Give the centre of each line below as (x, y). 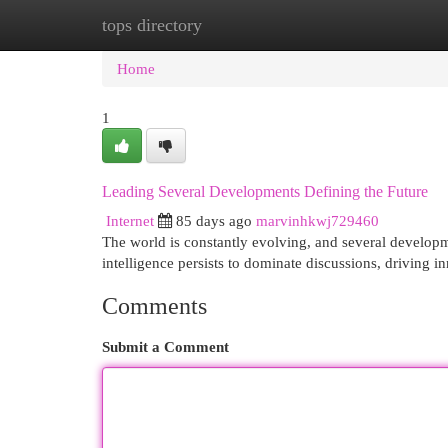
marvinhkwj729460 (317, 220)
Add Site (366, 24)
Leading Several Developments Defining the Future (265, 191)
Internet (130, 220)
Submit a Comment (165, 346)
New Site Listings (254, 24)
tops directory (152, 25)
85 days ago (214, 220)
